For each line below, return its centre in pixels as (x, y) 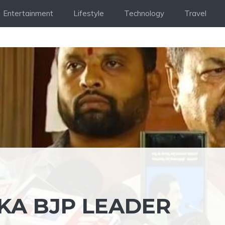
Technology (144, 13)
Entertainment (28, 13)
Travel (195, 13)
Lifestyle (89, 13)
